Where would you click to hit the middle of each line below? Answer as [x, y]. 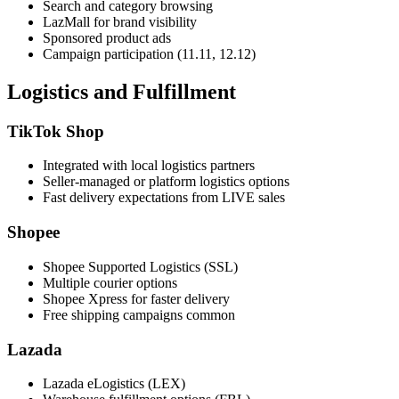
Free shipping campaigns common [139, 314]
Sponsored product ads [107, 37]
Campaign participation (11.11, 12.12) [149, 53]
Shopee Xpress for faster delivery [136, 298]
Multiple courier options [110, 282]
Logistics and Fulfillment [122, 91]
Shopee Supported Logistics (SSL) [140, 266]
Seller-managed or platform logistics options [166, 182]
